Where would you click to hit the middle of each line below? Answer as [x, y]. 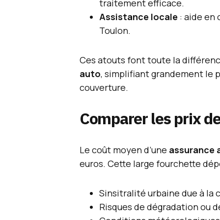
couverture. [104, 87]
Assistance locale [138, 17]
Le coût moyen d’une [124, 150]
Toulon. [115, 30]
